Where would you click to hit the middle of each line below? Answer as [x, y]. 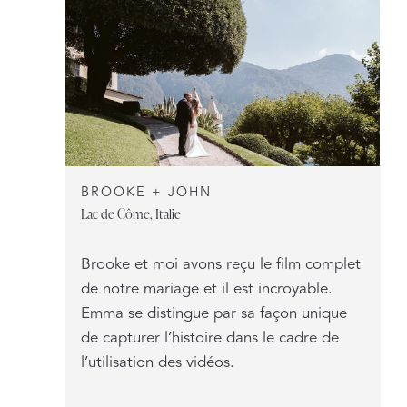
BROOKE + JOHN [147, 193]
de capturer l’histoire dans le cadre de [210, 338]
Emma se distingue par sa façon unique [214, 314]
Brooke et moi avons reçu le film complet [221, 265]
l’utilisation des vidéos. [158, 363]
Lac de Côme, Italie [131, 213]
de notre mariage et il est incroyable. [207, 289]
